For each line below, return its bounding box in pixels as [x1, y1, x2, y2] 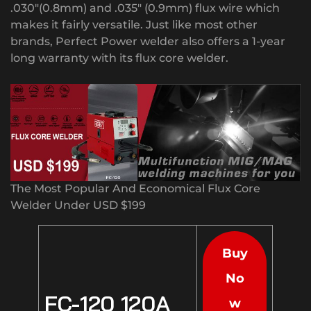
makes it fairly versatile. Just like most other [10, 18, 258, 32]
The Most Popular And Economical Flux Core [10, 182, 260, 196]
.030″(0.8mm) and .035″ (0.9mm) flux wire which [10, 1, 280, 15]
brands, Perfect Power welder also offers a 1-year [10, 35, 285, 49]
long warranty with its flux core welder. [10, 51, 228, 65]
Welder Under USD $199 [10, 199, 146, 212]
